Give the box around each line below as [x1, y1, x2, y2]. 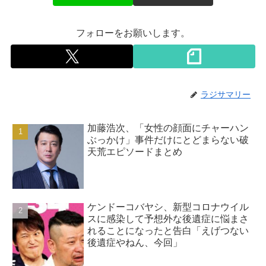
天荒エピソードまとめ [87, 147, 183, 157]
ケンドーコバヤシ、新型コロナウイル [87, 201, 249, 212]
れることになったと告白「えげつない [87, 225, 249, 236]
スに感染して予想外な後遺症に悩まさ [87, 213, 249, 224]
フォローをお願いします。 [76, 28, 190, 39]
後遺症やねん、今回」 [87, 237, 183, 248]
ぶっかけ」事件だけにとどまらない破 [87, 135, 249, 145]
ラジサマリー [201, 90, 251, 100]
